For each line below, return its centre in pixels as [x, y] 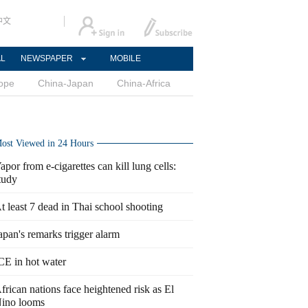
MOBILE [125, 58]
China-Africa [144, 83]
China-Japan [66, 83]
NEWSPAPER [47, 58]
